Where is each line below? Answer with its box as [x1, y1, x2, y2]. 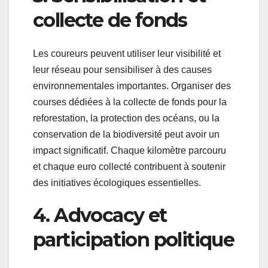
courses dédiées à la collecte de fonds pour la [33, 97, 227, 108]
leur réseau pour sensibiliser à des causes [33, 65, 212, 75]
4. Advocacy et [33, 203, 167, 227]
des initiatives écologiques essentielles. [33, 178, 201, 188]
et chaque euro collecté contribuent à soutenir [33, 162, 226, 172]
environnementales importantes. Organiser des [33, 81, 231, 92]
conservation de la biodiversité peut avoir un [33, 129, 220, 140]
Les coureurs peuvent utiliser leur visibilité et [33, 48, 221, 59]
